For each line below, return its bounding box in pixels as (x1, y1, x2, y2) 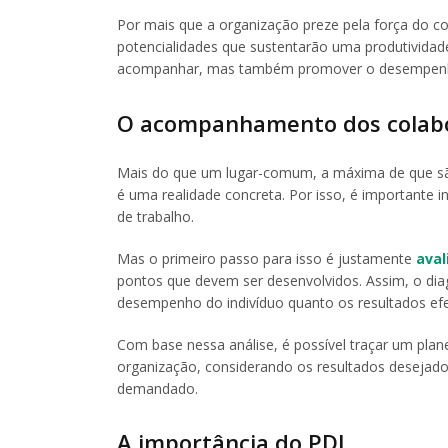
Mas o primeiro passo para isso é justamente (117, 248, 416, 268)
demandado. (117, 378, 198, 398)
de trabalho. (117, 206, 194, 226)
